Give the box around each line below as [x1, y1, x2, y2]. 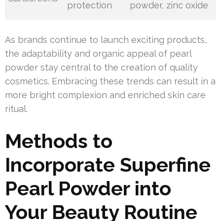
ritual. [5, 104, 28, 114]
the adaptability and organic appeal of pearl [5, 48, 191, 59]
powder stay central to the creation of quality [5, 62, 198, 73]
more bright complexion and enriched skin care [5, 90, 206, 100]
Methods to [5, 129, 112, 152]
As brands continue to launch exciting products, [5, 35, 207, 45]
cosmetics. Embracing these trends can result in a [5, 76, 216, 86]
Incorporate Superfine [5, 153, 211, 176]
